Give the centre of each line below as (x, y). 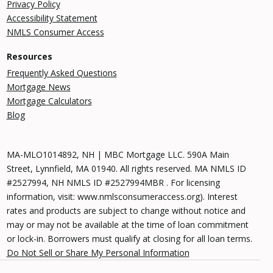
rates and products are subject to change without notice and (126, 211)
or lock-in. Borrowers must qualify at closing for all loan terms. (129, 239)
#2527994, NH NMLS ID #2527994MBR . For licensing (113, 183)
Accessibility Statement (52, 18)
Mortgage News (38, 87)
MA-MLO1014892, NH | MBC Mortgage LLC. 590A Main (118, 154)
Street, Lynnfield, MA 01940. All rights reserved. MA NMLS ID (126, 168)
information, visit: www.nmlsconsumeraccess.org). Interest (122, 197)
